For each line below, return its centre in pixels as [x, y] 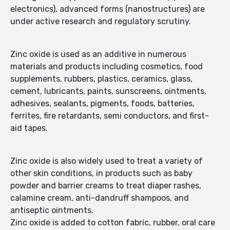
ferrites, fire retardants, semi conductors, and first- [110, 116]
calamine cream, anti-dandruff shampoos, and [100, 198]
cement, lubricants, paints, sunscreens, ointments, [108, 91]
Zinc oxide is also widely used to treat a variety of [107, 161]
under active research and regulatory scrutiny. [101, 22]
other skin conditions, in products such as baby [101, 174]
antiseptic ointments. [52, 210]
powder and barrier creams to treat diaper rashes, [106, 186]
